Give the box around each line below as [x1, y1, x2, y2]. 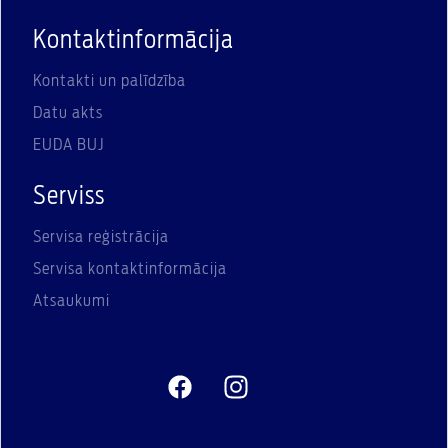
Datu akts [33, 105, 103, 122]
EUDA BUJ [33, 137, 104, 154]
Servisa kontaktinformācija [33, 261, 227, 278]
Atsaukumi [33, 293, 110, 310]
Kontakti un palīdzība [33, 73, 186, 90]
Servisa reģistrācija [33, 229, 169, 246]
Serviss [33, 185, 105, 210]
